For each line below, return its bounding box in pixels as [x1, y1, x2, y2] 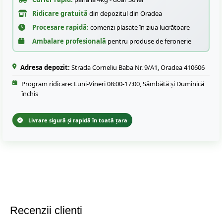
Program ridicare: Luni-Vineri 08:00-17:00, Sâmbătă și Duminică [21, 79, 204, 88]
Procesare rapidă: [32, 22, 89, 32]
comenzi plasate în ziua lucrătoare [89, 22, 190, 32]
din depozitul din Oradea [88, 8, 162, 18]
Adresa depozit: [20, 62, 70, 72]
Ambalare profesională [32, 36, 106, 46]
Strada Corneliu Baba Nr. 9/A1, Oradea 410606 [70, 62, 205, 72]
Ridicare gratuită [32, 8, 88, 18]
